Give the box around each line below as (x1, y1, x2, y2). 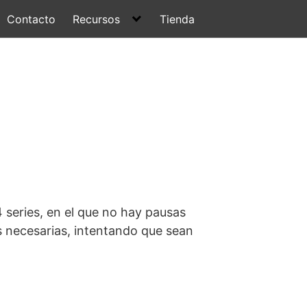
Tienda (160, 12, 195, 26)
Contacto (6, 12, 56, 26)
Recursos (73, 12, 121, 26)
